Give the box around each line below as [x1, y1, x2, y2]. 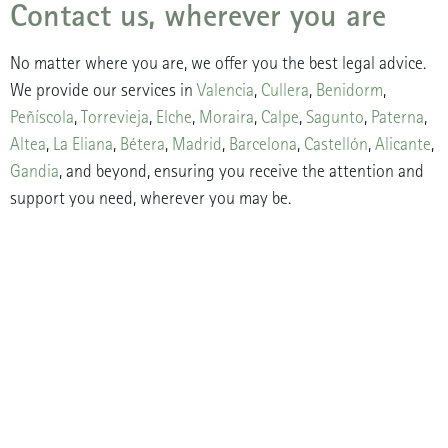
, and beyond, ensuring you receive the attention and [59, 161, 424, 183]
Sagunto [306, 107, 364, 129]
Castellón [304, 134, 368, 156]
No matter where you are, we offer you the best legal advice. [10, 53, 426, 75]
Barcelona [229, 134, 297, 156]
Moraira [199, 107, 254, 129]
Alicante [375, 134, 431, 156]
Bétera [120, 134, 165, 156]
